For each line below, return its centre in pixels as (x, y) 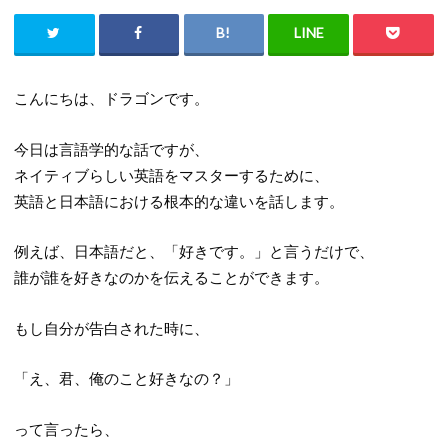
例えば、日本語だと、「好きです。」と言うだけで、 (193, 251)
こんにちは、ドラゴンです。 (111, 98)
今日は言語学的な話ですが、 (111, 148)
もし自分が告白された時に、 (111, 327)
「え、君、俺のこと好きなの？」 (126, 378)
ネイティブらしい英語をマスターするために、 (171, 174)
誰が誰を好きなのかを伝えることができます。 (171, 277)
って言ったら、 (66, 428)
